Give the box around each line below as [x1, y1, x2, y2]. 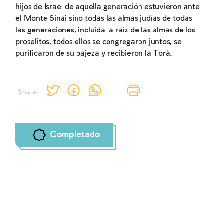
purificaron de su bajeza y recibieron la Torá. [15, 49, 174, 58]
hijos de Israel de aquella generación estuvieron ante [15, 2, 200, 11]
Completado [49, 129, 100, 139]
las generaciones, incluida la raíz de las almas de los [15, 26, 195, 34]
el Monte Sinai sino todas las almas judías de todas [15, 14, 192, 23]
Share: [17, 88, 38, 96]
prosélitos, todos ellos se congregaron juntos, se [15, 37, 182, 46]
